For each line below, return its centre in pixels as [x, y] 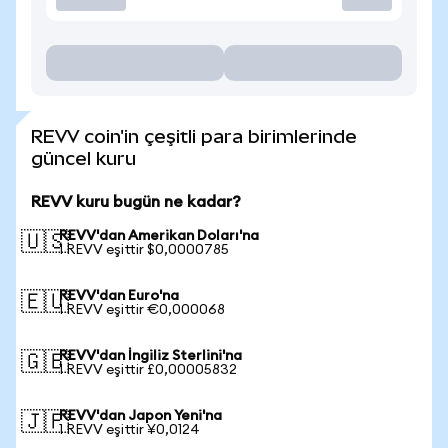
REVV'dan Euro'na [119, 296]
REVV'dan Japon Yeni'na [140, 416]
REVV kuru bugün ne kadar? [136, 202]
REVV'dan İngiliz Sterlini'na [150, 356]
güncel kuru [83, 158]
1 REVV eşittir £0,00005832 [148, 370]
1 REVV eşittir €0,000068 [142, 310]
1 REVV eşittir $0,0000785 [144, 250]
